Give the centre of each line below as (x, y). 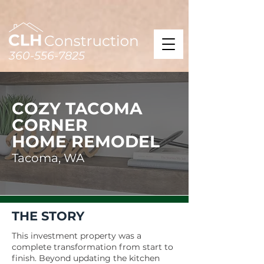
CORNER (50, 125)
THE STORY (48, 216)
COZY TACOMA (77, 108)
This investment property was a (77, 236)
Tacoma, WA (48, 158)
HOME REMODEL (86, 141)
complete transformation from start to (93, 247)
